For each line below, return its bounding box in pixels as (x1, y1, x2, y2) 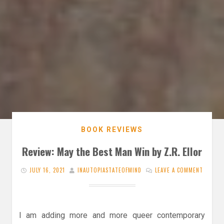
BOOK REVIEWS (81, 125, 143, 133)
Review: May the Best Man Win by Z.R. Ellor (22, 143, 202, 159)
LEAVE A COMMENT (155, 165, 203, 174)
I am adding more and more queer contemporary (19, 210, 205, 220)
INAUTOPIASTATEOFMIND (77, 165, 141, 174)
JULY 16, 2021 (29, 165, 65, 174)
